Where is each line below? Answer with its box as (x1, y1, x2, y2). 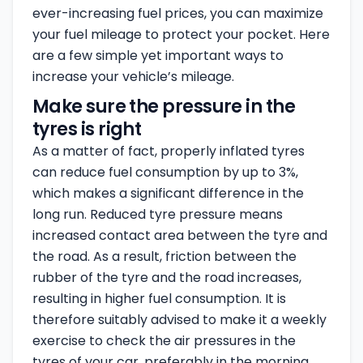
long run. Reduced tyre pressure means (32, 205, 283, 224)
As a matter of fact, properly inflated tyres (32, 142, 305, 160)
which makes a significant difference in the (32, 184, 304, 203)
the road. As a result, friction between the (32, 247, 297, 266)
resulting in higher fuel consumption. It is (32, 289, 286, 308)
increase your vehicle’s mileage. (32, 67, 234, 86)
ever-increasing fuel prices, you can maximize (32, 4, 323, 23)
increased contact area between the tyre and (32, 226, 327, 245)
